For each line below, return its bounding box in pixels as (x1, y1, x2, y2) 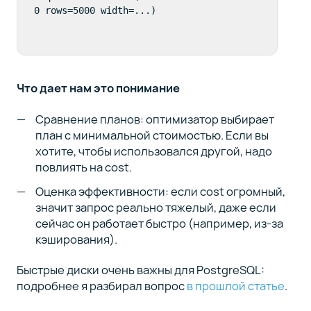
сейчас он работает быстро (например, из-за (35, 215, 284, 231)
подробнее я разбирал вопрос (16, 278, 187, 294)
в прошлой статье (186, 278, 285, 294)
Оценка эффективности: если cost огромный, (35, 183, 286, 199)
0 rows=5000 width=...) (33, 4, 156, 16)
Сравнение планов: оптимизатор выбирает (35, 110, 275, 127)
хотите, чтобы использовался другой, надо (35, 142, 273, 159)
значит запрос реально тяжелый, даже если (35, 199, 277, 215)
